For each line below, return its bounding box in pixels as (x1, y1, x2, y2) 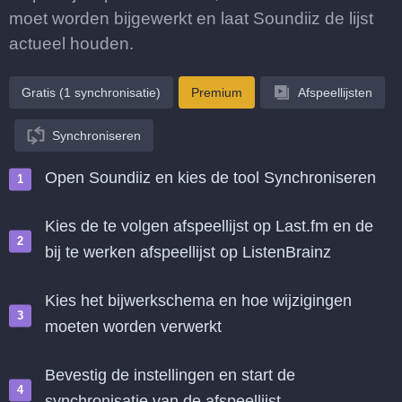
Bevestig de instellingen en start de (45, 366, 295, 384)
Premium (191, 85, 242, 100)
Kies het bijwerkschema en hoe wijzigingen (45, 292, 352, 310)
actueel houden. (9, 34, 134, 53)
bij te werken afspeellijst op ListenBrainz (45, 243, 331, 261)
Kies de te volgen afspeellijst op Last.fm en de (45, 217, 373, 235)
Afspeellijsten (298, 85, 372, 100)
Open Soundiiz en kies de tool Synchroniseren (45, 169, 376, 187)
